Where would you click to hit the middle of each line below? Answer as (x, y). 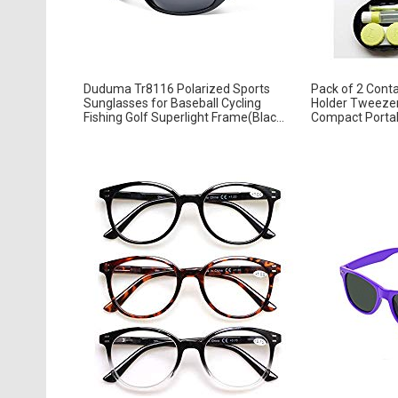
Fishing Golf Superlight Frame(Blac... (183, 117)
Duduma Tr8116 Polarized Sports (176, 88)
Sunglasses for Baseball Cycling (172, 103)
